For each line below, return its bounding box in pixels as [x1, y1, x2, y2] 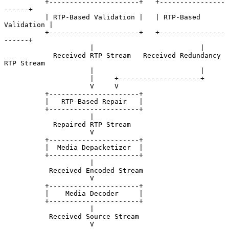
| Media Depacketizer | [4, 143, 45, 151]
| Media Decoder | [4, 189, 45, 197]
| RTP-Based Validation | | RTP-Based [4, 13, 45, 21]
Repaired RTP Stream [4, 120, 53, 128]
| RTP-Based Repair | [4, 97, 45, 105]
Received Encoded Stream [4, 166, 49, 174]
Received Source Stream [4, 212, 49, 220]
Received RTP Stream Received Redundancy [4, 51, 53, 59]
